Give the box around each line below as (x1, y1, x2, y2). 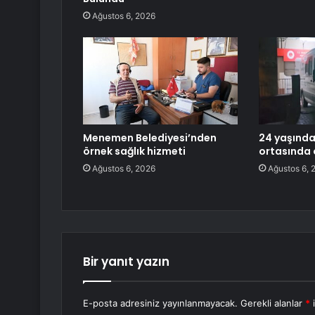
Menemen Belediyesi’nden (83, 131, 217, 146)
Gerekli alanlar (240, 297, 305, 309)
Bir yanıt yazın (83, 253, 169, 271)
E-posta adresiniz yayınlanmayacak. (83, 297, 238, 309)
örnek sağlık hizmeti (83, 144, 186, 159)
